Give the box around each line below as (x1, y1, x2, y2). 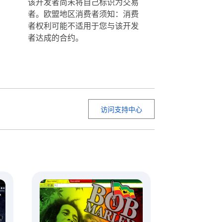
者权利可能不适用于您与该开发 (28, 21, 139, 31)
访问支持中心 (101, 105, 142, 114)
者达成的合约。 (28, 33, 83, 43)
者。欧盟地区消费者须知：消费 (28, 9, 139, 19)
